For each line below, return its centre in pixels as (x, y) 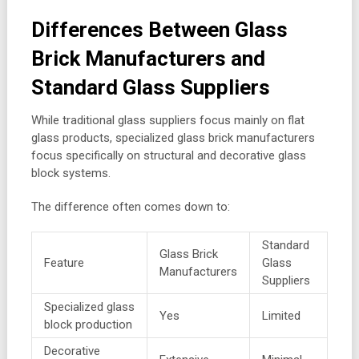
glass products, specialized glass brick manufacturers (173, 138)
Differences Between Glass (159, 30)
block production (88, 325)
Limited (281, 316)
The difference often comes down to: (130, 207)
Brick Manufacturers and (148, 59)
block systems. (71, 173)
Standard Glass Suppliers (150, 88)
